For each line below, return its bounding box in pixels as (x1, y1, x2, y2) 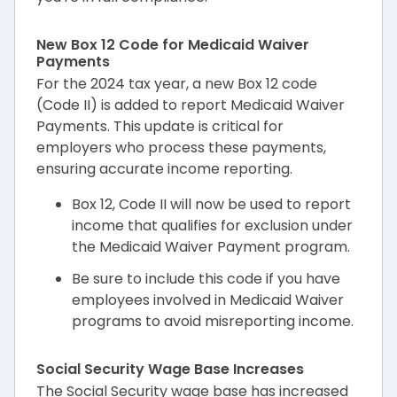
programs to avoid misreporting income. (72, 311, 354, 331)
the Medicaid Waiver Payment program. (72, 237, 350, 257)
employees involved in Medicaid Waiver (72, 290, 344, 310)
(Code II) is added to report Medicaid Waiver (36, 95, 345, 115)
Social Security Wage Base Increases (36, 359, 304, 379)
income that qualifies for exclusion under (72, 215, 353, 236)
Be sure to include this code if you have (72, 269, 340, 289)
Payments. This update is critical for (36, 116, 284, 136)
